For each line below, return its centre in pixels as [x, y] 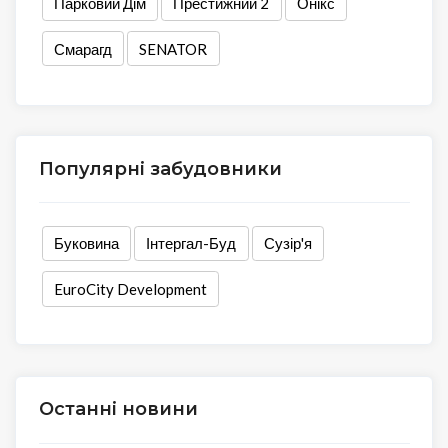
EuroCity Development [130, 289]
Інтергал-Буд [191, 243]
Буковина [86, 243]
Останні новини [118, 409]
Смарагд [82, 48]
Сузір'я [287, 243]
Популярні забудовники [160, 168]
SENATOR [173, 48]
